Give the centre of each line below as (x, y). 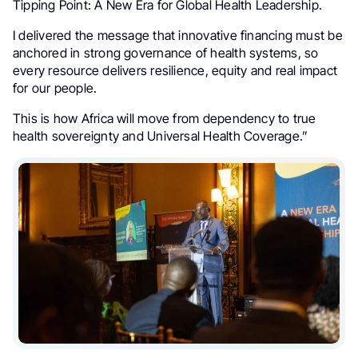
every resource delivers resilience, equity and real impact (175, 71)
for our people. (55, 88)
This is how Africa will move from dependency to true (165, 119)
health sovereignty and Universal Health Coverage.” (161, 136)
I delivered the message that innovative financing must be (178, 36)
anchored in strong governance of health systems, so (166, 53)
